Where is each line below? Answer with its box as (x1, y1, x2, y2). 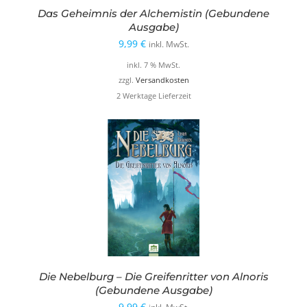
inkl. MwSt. (148, 39, 189, 50)
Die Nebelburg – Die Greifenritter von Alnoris (38, 269, 269, 283)
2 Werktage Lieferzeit (116, 90, 191, 101)
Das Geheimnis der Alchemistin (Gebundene (38, 7, 269, 21)
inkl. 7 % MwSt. (127, 60, 180, 71)
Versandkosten (135, 75, 189, 86)
